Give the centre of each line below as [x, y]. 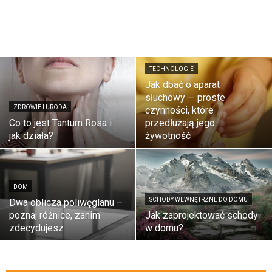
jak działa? [31, 136]
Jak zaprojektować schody [202, 215]
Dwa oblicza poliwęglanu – [66, 202]
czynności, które [179, 110]
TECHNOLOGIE [172, 69]
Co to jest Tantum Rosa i [60, 123]
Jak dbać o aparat [182, 85]
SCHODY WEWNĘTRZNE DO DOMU [199, 199]
